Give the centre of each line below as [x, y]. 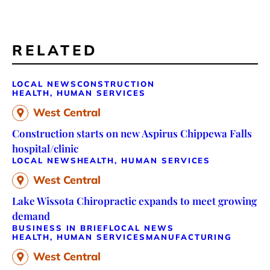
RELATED [55, 50]
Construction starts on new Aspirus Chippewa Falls [132, 133]
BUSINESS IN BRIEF [61, 228]
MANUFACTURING [189, 237]
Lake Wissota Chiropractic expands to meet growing [134, 200]
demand [31, 215]
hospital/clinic [45, 148]
